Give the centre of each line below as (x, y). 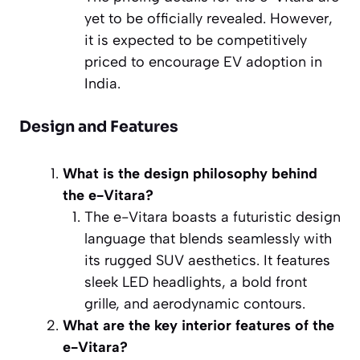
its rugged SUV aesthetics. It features (207, 260)
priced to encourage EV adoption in (203, 61)
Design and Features (99, 127)
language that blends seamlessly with (208, 238)
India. (102, 83)
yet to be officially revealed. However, (209, 18)
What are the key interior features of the (198, 325)
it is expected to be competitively (196, 40)
